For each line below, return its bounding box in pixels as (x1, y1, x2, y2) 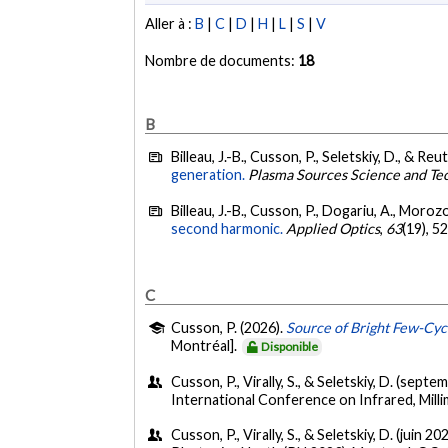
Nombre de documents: (145, 52, 299, 70)
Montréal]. (171, 337, 241, 355)
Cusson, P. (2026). (171, 319, 287, 337)
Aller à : (145, 15, 196, 33)
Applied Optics (286, 219, 381, 237)
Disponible (261, 339, 319, 355)
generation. (171, 166, 246, 184)
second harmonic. (171, 219, 284, 237)
